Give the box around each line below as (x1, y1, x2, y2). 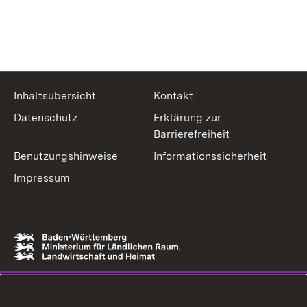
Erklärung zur (153, 111, 221, 124)
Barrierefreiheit (153, 127, 230, 140)
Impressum (14, 171, 70, 184)
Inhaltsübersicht (14, 89, 96, 102)
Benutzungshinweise (14, 149, 118, 162)
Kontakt (153, 89, 193, 102)
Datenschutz (14, 111, 77, 124)
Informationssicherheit (153, 149, 267, 162)
